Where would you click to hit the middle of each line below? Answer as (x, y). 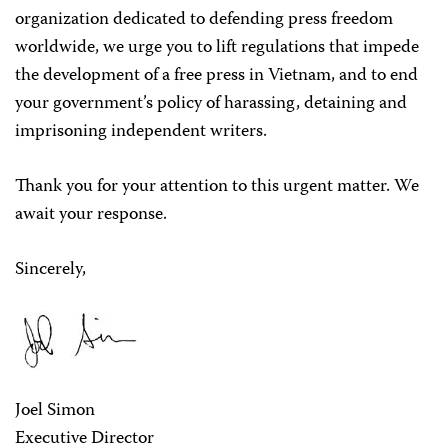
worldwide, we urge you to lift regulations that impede (217, 48)
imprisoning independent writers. (141, 132)
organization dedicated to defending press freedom (204, 20)
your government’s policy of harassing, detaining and (211, 104)
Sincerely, (50, 270)
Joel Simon (55, 411)
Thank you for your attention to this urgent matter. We (217, 187)
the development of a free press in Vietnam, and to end (216, 76)
